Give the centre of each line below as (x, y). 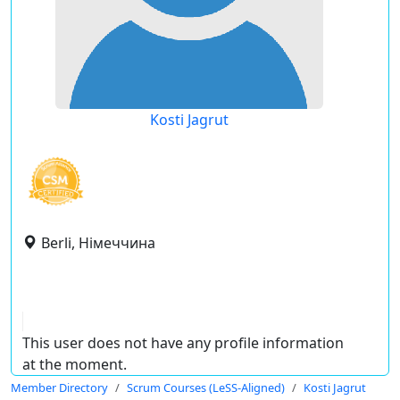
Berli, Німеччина (98, 243)
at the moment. (75, 364)
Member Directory (59, 387)
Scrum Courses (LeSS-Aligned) (206, 387)
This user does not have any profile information (183, 343)
